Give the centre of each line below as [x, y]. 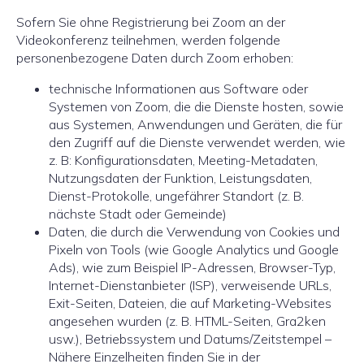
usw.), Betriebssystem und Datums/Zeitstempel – [190, 339]
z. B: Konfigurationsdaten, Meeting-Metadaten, [183, 160]
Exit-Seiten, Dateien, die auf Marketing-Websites [190, 303]
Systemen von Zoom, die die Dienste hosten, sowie [196, 106]
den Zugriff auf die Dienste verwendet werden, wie [197, 142]
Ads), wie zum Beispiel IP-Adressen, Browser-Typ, [192, 267]
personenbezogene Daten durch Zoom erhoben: [155, 58]
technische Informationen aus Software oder [178, 89]
